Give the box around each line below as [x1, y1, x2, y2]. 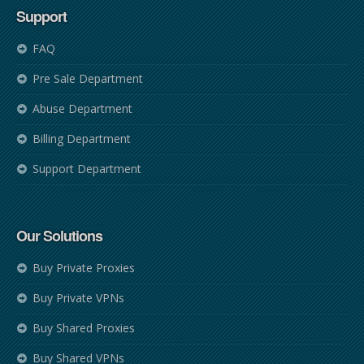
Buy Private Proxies [32, 260, 135, 275]
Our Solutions [16, 225, 102, 246]
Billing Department [32, 131, 131, 146]
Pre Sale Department [32, 71, 143, 86]
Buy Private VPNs [32, 290, 124, 305]
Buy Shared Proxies [32, 320, 135, 336]
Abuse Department [32, 101, 132, 116]
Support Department [32, 161, 141, 176]
